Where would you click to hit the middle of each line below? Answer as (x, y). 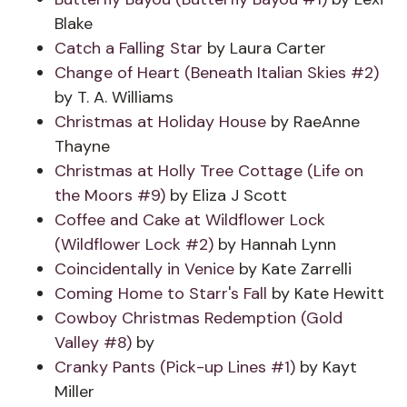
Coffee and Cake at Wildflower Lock (190, 220)
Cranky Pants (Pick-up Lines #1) (175, 367)
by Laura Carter (267, 48)
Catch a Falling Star (131, 48)
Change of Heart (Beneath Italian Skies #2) (217, 73)
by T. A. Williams (114, 97)
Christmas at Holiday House (163, 122)
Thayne (82, 146)
